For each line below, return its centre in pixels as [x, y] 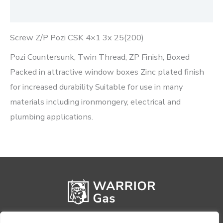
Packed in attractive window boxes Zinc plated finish [107, 72]
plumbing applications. [52, 116]
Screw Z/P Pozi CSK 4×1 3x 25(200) [77, 38]
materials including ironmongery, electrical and [95, 102]
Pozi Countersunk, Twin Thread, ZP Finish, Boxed [100, 57]
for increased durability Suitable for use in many [96, 87]
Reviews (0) [32, 11]
